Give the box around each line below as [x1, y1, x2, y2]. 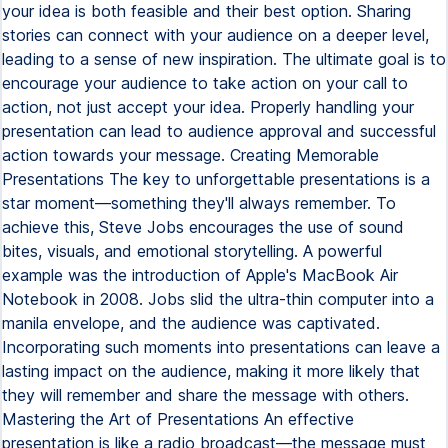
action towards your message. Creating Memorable [2, 145, 379, 165]
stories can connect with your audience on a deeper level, [2, 25, 429, 45]
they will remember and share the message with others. [2, 385, 409, 405]
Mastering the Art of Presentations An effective [2, 409, 354, 429]
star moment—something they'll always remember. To [2, 193, 396, 213]
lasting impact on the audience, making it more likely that [2, 361, 420, 381]
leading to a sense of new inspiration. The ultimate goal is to [2, 49, 446, 69]
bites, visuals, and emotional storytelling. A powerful [2, 241, 382, 261]
